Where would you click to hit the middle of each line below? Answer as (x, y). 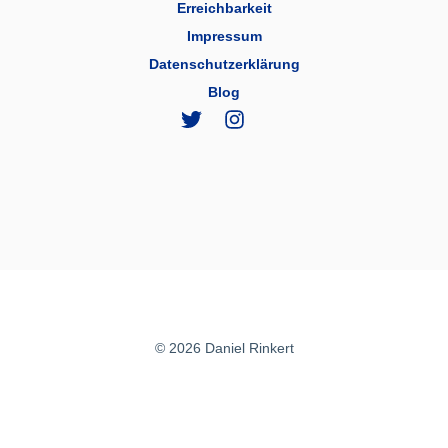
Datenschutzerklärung (224, 64)
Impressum (224, 36)
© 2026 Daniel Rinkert (224, 348)
